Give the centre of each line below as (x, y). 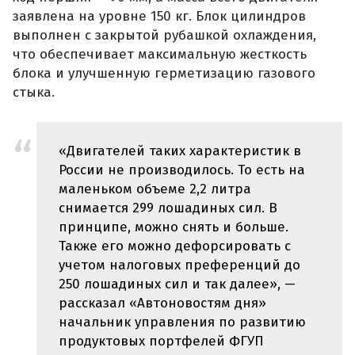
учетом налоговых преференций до (179, 265)
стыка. (34, 92)
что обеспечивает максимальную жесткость (160, 54)
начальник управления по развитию (182, 323)
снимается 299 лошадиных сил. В (168, 208)
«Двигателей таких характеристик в (180, 151)
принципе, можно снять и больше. (174, 227)
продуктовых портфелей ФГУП (161, 342)
